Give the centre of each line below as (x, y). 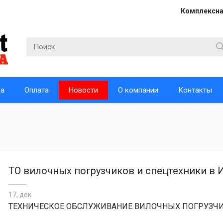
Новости (83, 90)
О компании (138, 90)
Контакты (195, 90)
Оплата (37, 90)
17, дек (20, 195)
